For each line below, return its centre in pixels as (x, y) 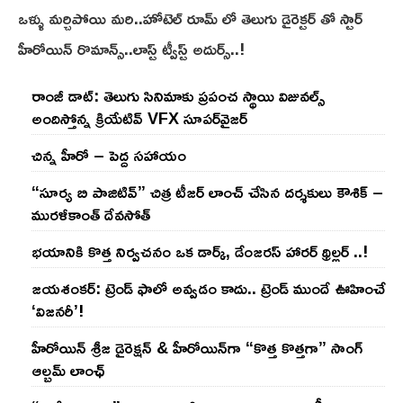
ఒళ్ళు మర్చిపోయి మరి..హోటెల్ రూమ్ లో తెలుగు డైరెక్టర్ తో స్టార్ (190, 18)
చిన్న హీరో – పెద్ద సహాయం (109, 155)
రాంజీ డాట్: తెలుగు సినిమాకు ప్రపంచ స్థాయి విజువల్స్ (178, 96)
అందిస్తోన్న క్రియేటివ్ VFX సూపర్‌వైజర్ (139, 118)
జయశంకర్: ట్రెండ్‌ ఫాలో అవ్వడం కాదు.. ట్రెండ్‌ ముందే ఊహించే (208, 288)
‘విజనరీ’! (58, 311)
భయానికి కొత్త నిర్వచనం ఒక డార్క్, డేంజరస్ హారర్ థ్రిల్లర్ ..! (200, 251)
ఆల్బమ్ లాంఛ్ (68, 370)
